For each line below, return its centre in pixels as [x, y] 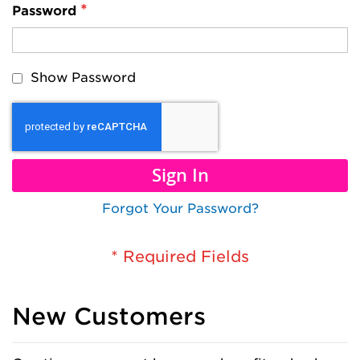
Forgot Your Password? [180, 209]
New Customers [109, 316]
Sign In [180, 175]
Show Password [83, 78]
